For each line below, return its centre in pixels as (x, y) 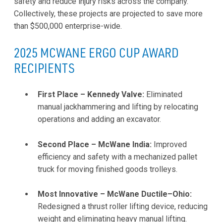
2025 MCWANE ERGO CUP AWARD (96, 52)
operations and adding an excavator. (99, 119)
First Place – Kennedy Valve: (91, 95)
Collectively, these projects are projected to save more (108, 13)
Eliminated (163, 95)
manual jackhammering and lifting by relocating (118, 107)
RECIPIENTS (44, 68)
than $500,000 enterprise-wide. (68, 26)
